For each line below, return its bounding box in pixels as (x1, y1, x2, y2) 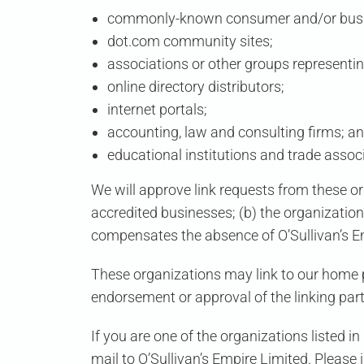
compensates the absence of (91, 227, 278, 245)
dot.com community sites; (107, 32, 273, 50)
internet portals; (107, 101, 207, 119)
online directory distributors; (107, 78, 284, 96)
